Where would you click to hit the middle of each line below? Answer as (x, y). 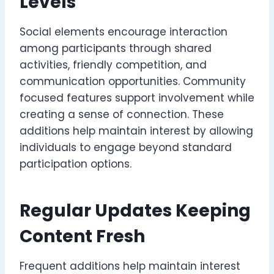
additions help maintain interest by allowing (136, 131)
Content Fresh (82, 236)
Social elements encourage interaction (124, 31)
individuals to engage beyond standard (126, 147)
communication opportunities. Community (133, 81)
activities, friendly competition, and (113, 65)
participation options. (76, 164)
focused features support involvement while (137, 98)
